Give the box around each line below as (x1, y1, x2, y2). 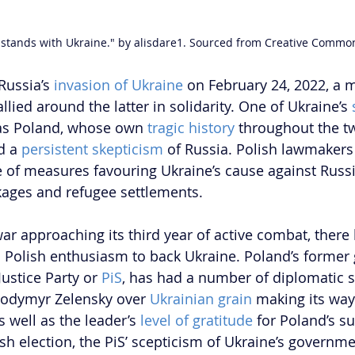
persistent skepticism (21, 139, 163, 159)
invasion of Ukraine (54, 75, 183, 95)
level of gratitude (140, 311, 253, 330)
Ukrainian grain (150, 289, 252, 309)
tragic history (147, 118, 235, 138)
